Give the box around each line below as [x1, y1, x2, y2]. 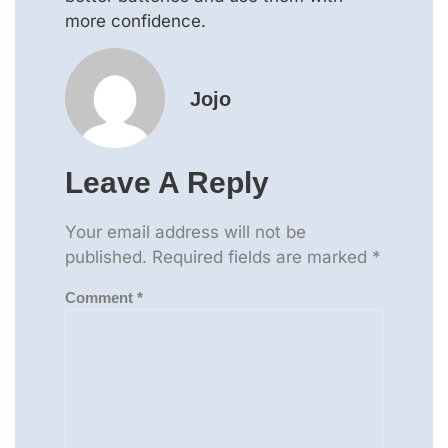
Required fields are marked [152, 246, 372, 267]
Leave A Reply [65, 165, 269, 199]
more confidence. [65, 10, 206, 31]
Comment [65, 288, 137, 306]
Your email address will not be [65, 221, 306, 242]
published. [65, 246, 147, 267]
